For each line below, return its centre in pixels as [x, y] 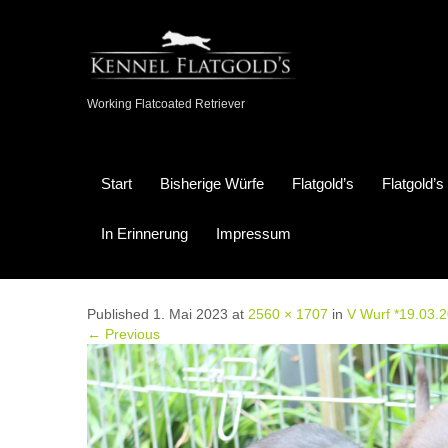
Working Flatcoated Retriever [166, 104]
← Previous [123, 334]
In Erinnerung [144, 233]
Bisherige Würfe [212, 183]
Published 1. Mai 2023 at [167, 314]
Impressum [253, 233]
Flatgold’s [323, 183]
